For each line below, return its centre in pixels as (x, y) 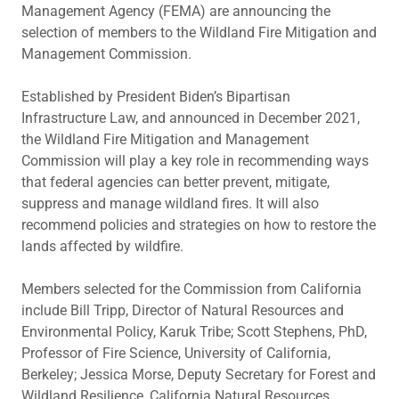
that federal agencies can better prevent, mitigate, (175, 182)
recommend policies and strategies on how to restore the (199, 225)
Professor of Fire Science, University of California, (176, 353)
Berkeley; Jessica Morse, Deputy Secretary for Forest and (199, 375)
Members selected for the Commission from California (191, 289)
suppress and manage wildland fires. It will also (170, 204)
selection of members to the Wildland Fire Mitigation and (199, 33)
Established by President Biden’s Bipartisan (156, 97)
